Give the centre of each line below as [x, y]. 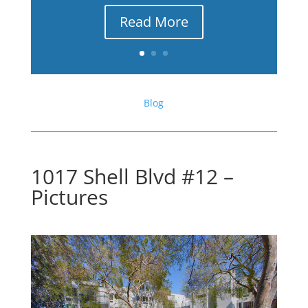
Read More [154, 22]
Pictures [69, 197]
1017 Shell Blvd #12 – [132, 176]
